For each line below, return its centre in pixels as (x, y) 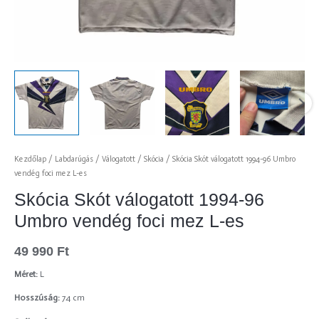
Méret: (26, 274)
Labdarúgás (74, 159)
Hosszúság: (38, 298)
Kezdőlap (30, 159)
